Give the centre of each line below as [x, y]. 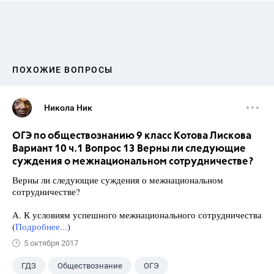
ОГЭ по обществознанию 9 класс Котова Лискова [132, 136]
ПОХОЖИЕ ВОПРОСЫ [63, 70]
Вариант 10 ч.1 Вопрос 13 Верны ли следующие [129, 149]
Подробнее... [41, 226]
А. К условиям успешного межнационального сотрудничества [137, 215]
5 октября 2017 [51, 243]
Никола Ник [68, 108]
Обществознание [90, 266]
